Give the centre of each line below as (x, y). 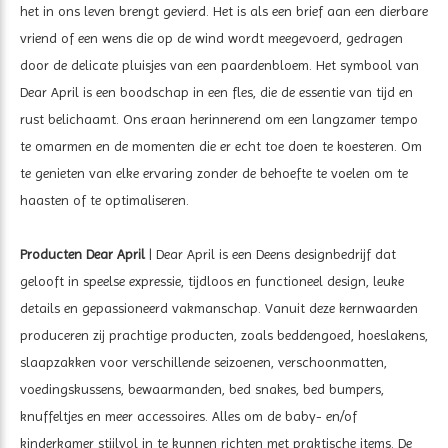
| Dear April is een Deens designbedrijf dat (270, 253)
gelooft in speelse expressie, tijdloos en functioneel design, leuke (212, 280)
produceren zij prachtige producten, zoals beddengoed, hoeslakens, (224, 334)
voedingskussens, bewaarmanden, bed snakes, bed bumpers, (202, 388)
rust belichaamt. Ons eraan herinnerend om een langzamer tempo (219, 118)
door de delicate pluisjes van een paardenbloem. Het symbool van (219, 64)
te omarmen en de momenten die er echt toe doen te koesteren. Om (221, 145)
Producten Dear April (82, 253)
